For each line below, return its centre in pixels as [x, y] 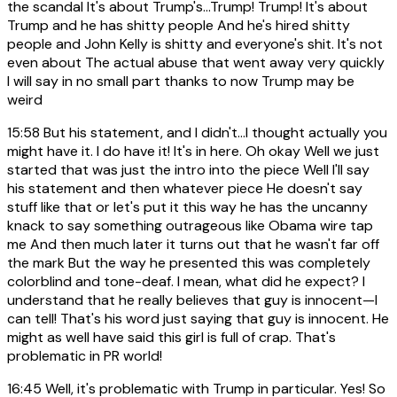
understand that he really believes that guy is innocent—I [192, 300]
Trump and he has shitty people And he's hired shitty [179, 25]
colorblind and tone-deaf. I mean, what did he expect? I [186, 281]
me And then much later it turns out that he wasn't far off [193, 244]
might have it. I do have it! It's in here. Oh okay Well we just [193, 151]
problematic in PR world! [85, 355]
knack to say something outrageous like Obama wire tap [190, 225]
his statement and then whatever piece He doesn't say [185, 188]
